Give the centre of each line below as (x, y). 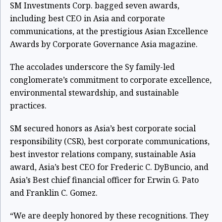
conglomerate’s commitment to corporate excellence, (111, 80)
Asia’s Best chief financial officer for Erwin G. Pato (104, 180)
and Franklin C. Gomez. (55, 193)
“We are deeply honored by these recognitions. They (109, 216)
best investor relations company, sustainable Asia (103, 154)
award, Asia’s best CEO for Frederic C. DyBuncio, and (109, 167)
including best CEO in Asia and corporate (87, 18)
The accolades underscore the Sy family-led (92, 67)
